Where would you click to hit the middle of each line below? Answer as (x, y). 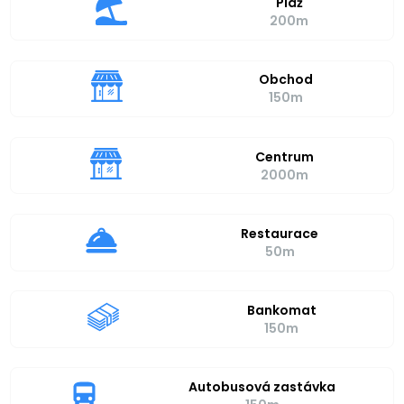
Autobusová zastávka (262, 387)
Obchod (285, 80)
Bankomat (281, 311)
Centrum (284, 156)
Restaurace (280, 233)
